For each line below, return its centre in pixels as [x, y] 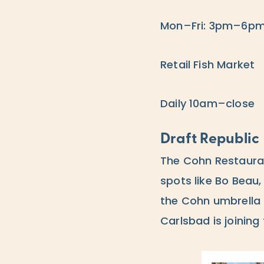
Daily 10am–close [207, 105]
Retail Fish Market [207, 66]
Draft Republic [210, 140]
